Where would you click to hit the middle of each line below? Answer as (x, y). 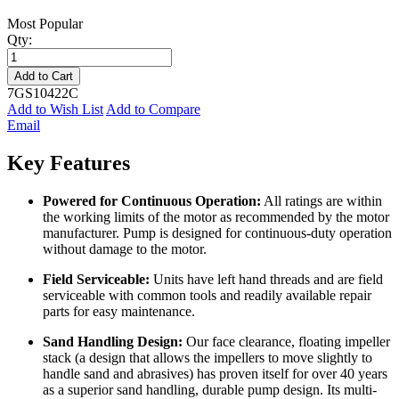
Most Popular (45, 23)
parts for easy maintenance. (119, 311)
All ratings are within (322, 200)
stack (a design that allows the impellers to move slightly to (208, 357)
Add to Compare (153, 109)
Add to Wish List (55, 109)
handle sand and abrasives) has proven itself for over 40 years (215, 373)
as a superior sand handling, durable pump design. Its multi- (210, 389)
